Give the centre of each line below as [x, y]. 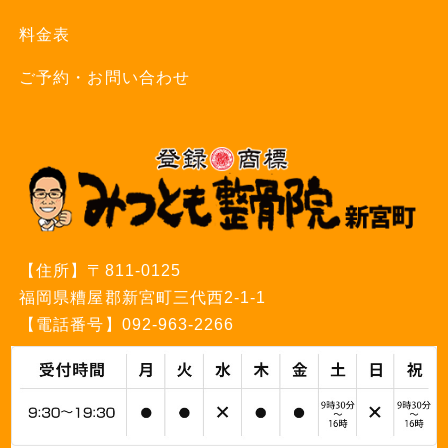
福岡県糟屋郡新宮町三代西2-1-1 [143, 297]
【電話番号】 [70, 324]
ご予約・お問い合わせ [104, 77]
